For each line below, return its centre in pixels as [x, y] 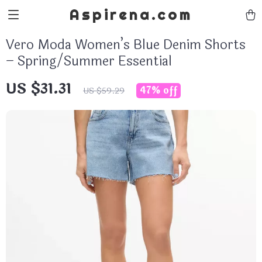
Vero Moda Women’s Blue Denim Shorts [126, 45]
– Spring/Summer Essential [89, 61]
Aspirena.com [131, 15]
